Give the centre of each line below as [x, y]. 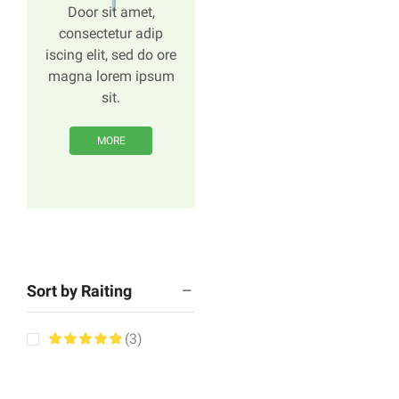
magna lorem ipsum [111, 77]
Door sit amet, [111, 12]
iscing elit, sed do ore [111, 55]
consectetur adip [111, 34]
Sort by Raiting [79, 290]
